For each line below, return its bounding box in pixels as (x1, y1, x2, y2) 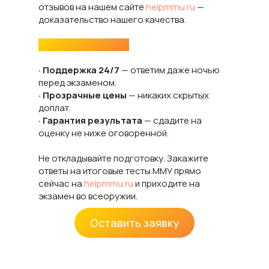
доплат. (38, 101, 71, 114)
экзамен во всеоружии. (38, 190, 138, 202)
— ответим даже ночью (121, 64, 220, 76)
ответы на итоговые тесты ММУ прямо (38, 165, 201, 177)
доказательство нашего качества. (38, 13, 186, 26)
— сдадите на (142, 114, 202, 127)
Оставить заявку (90, 216, 179, 230)
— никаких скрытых (127, 89, 209, 101)
